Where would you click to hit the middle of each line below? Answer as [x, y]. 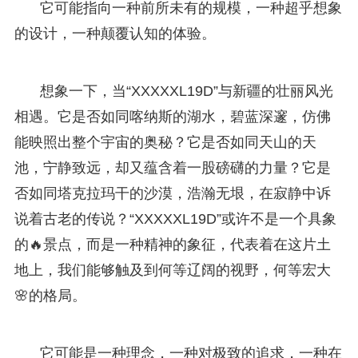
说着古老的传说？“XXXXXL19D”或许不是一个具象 [175, 219]
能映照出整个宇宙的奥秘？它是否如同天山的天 [165, 142]
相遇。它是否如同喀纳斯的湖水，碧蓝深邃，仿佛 [172, 116]
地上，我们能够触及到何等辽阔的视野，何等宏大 [172, 270]
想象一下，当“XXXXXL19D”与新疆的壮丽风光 [186, 91]
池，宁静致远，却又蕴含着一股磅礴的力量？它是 [172, 167]
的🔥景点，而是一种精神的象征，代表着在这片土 [172, 244]
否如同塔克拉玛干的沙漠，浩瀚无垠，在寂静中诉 [172, 193]
